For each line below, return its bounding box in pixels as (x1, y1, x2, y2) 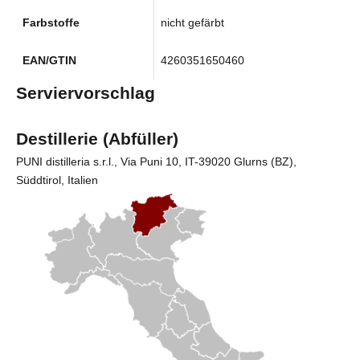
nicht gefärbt (161, 15, 224, 29)
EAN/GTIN (22, 53, 76, 67)
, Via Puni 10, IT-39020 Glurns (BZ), (114, 154, 297, 168)
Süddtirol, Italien (16, 173, 98, 186)
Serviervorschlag (16, 83, 155, 102)
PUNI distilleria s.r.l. (16, 154, 114, 168)
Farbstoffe (22, 15, 80, 29)
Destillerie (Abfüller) (16, 129, 178, 148)
